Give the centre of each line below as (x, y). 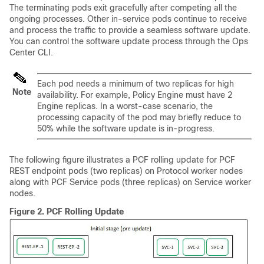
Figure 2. (28, 211)
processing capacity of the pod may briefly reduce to (139, 117)
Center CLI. (31, 52)
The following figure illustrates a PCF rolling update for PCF (122, 159)
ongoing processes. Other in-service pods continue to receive (128, 19)
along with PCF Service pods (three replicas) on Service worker (130, 182)
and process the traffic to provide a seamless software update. (130, 30)
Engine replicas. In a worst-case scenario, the (125, 106)
